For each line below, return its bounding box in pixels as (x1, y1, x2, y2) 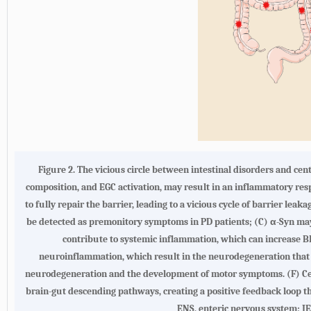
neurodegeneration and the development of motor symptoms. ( (25, 268, 291, 280)
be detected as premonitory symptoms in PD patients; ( (26, 216, 258, 228)
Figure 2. (38, 164, 77, 176)
